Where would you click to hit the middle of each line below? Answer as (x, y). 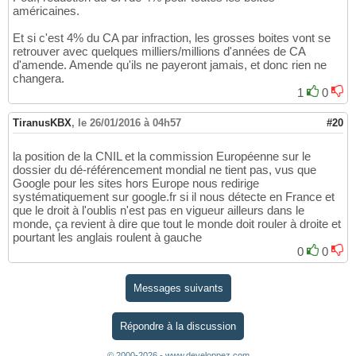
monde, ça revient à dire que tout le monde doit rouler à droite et (177, 224)
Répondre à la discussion (178, 327)
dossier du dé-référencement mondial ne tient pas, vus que (164, 170)
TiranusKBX (42, 123)
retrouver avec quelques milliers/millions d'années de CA (159, 52)
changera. (39, 79)
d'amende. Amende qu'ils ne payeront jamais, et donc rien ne (170, 65)
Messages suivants (178, 288)
